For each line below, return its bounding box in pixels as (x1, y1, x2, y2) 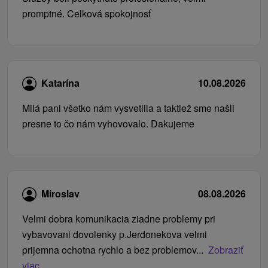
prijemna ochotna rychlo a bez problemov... (22, 242, 203, 257)
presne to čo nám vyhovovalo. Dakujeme (22, 117, 194, 131)
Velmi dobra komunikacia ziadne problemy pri (22, 211, 215, 226)
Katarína (41, 75, 80, 90)
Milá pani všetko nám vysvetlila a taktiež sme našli (22, 101, 234, 115)
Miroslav (41, 186, 80, 200)
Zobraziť (208, 242, 243, 257)
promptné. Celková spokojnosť (22, 6, 151, 20)
